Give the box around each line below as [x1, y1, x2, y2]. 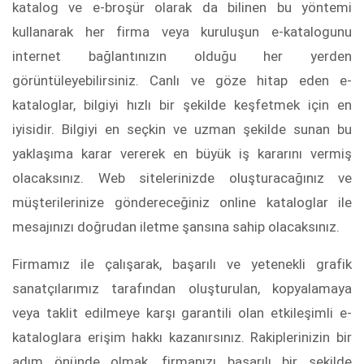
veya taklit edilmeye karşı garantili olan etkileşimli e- [12, 305, 352, 322]
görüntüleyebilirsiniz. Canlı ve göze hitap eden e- [12, 72, 352, 89]
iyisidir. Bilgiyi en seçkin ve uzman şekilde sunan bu [12, 121, 352, 138]
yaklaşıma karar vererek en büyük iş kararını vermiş [12, 145, 352, 162]
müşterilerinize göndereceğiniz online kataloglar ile [12, 194, 352, 211]
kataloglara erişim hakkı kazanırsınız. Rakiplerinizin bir [12, 329, 352, 346]
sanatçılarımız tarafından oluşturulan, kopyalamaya [12, 280, 352, 297]
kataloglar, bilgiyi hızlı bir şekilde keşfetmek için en [12, 97, 352, 114]
